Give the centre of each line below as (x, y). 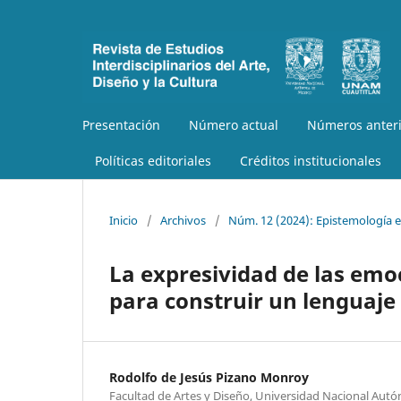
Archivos (183, 220)
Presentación (121, 124)
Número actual (234, 124)
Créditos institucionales (311, 160)
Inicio (124, 220)
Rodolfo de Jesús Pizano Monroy (209, 377)
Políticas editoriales (153, 160)
